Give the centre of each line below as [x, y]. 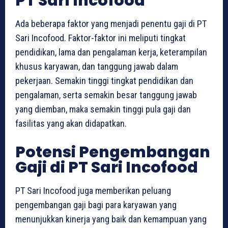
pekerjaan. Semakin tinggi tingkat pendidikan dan [104, 81]
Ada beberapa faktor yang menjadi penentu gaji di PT [111, 24]
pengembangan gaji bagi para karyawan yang [96, 205]
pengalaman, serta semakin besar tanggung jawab [106, 95]
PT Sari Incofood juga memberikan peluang [93, 191]
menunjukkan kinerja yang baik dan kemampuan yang [111, 219]
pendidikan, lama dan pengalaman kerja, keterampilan [111, 52]
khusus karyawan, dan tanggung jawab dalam [97, 67]
